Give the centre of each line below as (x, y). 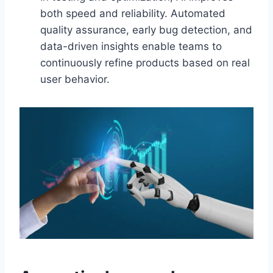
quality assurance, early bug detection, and (146, 30)
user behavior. (75, 79)
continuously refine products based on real (145, 62)
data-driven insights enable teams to (131, 46)
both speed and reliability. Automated (133, 13)
